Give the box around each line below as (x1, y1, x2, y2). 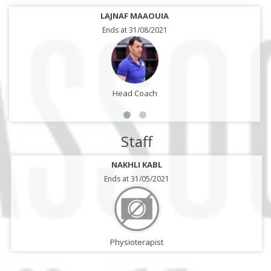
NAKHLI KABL (111, 159, 162, 170)
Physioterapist (109, 237, 163, 247)
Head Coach (112, 88, 157, 99)
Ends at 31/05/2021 (103, 174, 169, 184)
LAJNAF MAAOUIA (100, 10, 169, 21)
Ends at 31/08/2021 (102, 25, 168, 35)
